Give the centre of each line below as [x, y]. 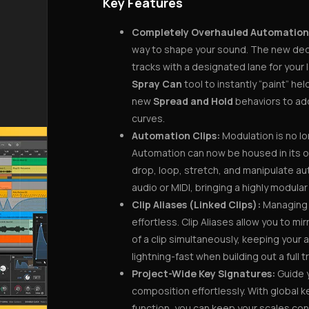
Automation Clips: [176, 136]
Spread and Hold [193, 101]
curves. [148, 118]
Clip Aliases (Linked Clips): [196, 205]
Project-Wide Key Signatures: [203, 273]
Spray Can [157, 84]
